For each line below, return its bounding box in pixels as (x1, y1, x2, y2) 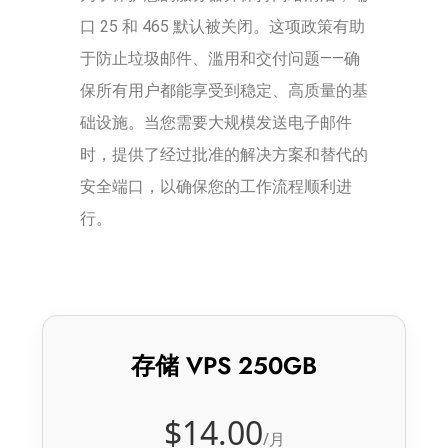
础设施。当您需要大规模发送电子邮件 (80, 112, 352, 132)
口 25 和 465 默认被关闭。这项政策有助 (80, 16, 365, 36)
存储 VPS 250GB (131, 347, 317, 383)
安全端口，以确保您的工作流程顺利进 (80, 176, 352, 196)
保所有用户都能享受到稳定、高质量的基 (80, 80, 368, 100)
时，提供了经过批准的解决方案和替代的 (80, 144, 368, 164)
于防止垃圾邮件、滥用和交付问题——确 (80, 48, 360, 68)
